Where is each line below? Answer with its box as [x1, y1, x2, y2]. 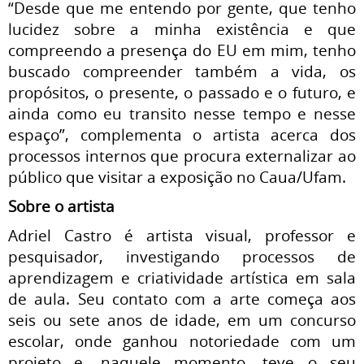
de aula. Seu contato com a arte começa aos [8, 288, 356, 309]
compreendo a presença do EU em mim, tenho [8, 40, 356, 60]
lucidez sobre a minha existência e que [8, 19, 356, 39]
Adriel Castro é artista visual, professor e [8, 225, 356, 245]
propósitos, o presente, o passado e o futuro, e [8, 82, 356, 102]
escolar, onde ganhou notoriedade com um [8, 331, 356, 351]
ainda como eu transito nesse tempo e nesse [8, 103, 356, 123]
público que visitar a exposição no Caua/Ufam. [8, 167, 346, 187]
